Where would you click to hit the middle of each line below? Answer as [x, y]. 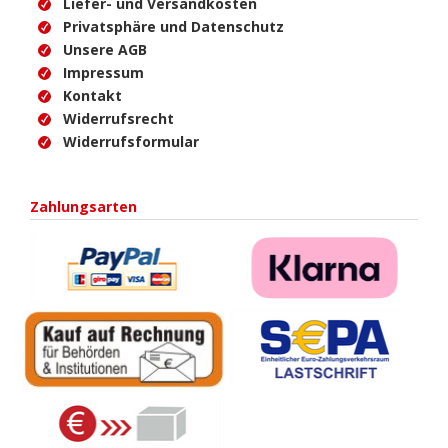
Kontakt [92, 95]
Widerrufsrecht [118, 118]
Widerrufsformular [131, 141]
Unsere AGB [105, 49]
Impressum [103, 72]
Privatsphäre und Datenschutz [173, 26]
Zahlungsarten [83, 206]
